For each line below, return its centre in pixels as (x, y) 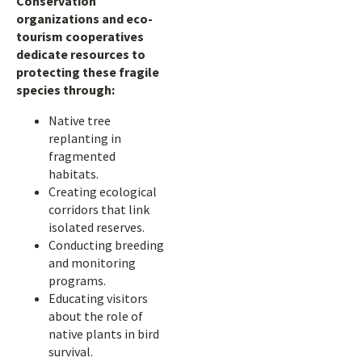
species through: (65, 90)
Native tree (80, 120)
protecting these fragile (88, 72)
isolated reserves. (97, 227)
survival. (71, 351)
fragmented (82, 156)
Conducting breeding (106, 245)
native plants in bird (104, 334)
